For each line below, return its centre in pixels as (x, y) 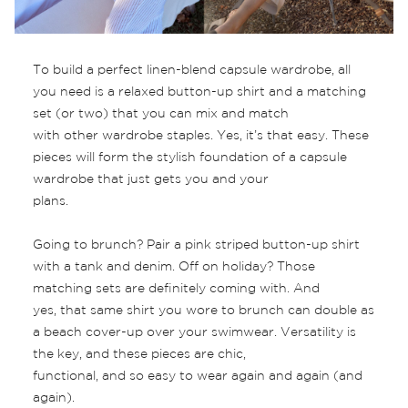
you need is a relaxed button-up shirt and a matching (199, 92)
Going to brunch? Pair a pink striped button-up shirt (196, 245)
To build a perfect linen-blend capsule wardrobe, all (192, 71)
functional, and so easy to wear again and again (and (198, 377)
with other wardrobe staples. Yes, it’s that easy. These (201, 136)
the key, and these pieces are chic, (139, 355)
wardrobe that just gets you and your (151, 180)
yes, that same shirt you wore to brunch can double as (204, 311)
